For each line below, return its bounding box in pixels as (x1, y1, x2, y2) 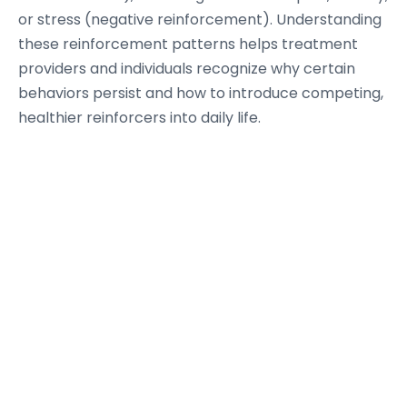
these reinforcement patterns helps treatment (18, 34, 358, 55)
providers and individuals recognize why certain (18, 58, 355, 79)
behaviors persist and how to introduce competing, (18, 83, 383, 104)
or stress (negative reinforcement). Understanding (18, 9, 382, 30)
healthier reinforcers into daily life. (18, 107, 261, 128)
